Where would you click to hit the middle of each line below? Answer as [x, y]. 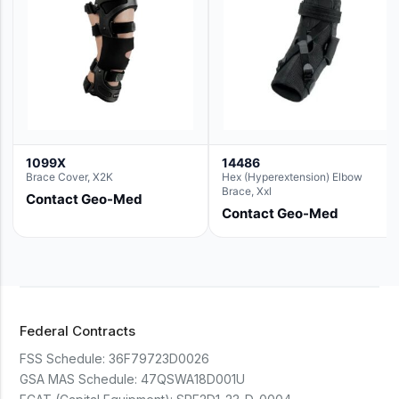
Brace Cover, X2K [69, 177]
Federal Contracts [78, 331]
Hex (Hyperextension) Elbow [292, 177]
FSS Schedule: [63, 358]
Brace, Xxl [247, 191]
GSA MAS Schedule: [79, 379]
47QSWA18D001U [193, 379]
